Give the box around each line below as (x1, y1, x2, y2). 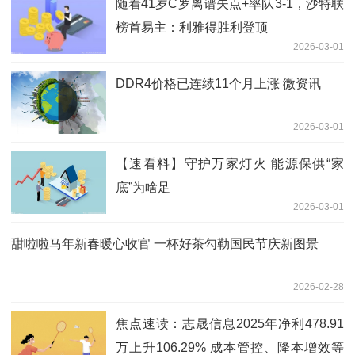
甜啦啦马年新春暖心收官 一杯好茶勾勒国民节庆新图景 (11, 236, 319, 250)
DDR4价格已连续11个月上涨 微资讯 (116, 76, 321, 90)
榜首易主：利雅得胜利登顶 (116, 20, 268, 34)
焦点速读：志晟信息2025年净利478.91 (116, 316, 344, 330)
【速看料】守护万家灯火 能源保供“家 (116, 156, 344, 170)
